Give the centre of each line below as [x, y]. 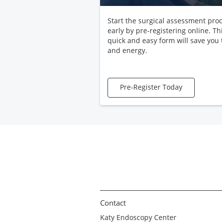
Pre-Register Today [151, 87]
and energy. [127, 51]
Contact [113, 202]
